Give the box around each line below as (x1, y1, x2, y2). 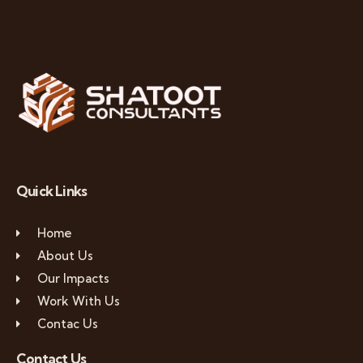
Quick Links (16, 182, 88, 199)
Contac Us (36, 316, 98, 331)
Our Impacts (36, 271, 109, 286)
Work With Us (36, 293, 120, 309)
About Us (36, 248, 93, 263)
